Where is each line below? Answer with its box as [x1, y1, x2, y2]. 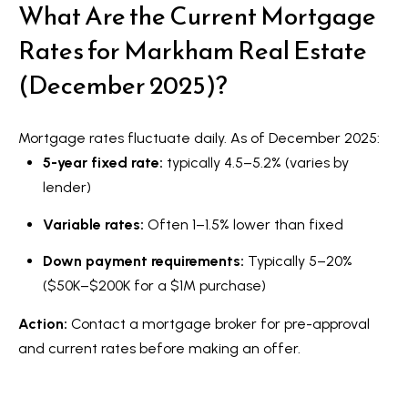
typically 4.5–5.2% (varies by [162, 154, 349, 172]
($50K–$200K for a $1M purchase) [42, 277, 266, 295]
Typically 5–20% [243, 252, 352, 270]
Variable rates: [42, 215, 144, 233]
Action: [18, 315, 67, 333]
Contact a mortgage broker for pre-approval [67, 315, 370, 333]
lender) [42, 178, 91, 197]
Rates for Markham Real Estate [18, 30, 367, 69]
